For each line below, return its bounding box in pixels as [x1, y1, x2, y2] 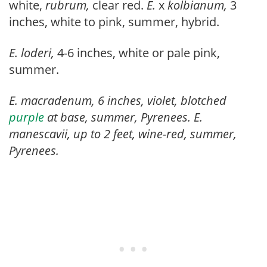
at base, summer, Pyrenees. [44, 109, 194, 126]
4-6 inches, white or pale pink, [57, 45, 220, 61]
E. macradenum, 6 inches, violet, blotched [9, 92, 226, 109]
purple [9, 109, 44, 126]
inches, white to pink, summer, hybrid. [9, 14, 219, 30]
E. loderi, [9, 45, 57, 61]
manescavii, [9, 126, 73, 142]
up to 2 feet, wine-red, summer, [73, 126, 237, 142]
